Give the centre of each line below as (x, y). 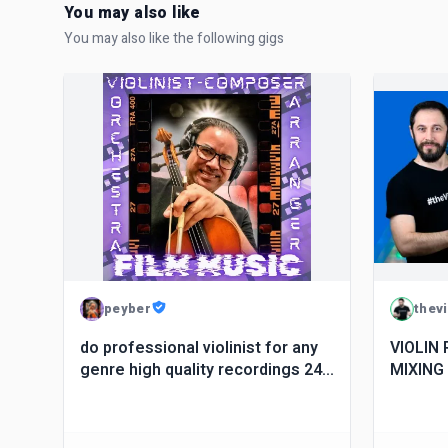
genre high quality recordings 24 (201, 370)
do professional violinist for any (199, 348)
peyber (127, 308)
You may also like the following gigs (174, 38)
